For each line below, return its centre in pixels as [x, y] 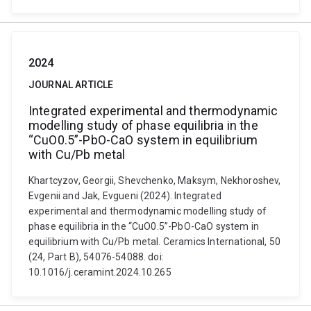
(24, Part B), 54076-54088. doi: [96, 257]
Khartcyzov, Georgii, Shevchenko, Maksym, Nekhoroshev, [155, 180]
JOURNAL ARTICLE [71, 85]
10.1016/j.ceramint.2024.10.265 [100, 272]
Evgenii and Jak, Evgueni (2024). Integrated [125, 196]
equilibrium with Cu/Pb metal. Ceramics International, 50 [154, 242]
